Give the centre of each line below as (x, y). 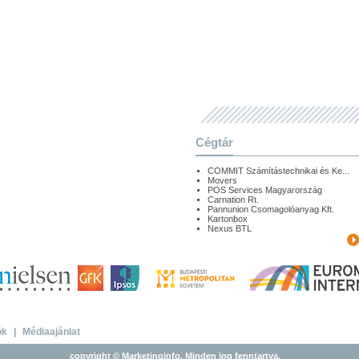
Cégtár (214, 142)
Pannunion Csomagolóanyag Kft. (271, 209)
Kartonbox (228, 219)
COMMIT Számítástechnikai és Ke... (278, 171)
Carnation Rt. (233, 200)
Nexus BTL (230, 228)
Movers (222, 180)
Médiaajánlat (51, 332)
